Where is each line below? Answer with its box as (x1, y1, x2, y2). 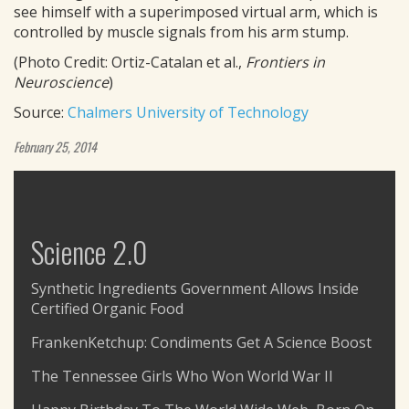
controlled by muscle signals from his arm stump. (14, 22, 349, 42)
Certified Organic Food (31, 299, 184, 319)
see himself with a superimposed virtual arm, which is (14, 2, 378, 22)
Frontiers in (246, 52, 325, 72)
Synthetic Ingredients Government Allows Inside (31, 278, 359, 299)
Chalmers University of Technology (68, 102, 309, 122)
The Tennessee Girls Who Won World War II (31, 366, 333, 386)
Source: (14, 102, 68, 122)
